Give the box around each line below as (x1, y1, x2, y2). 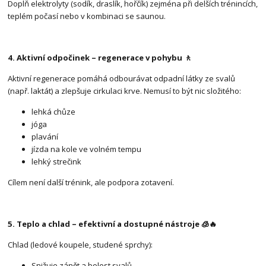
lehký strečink (31, 156, 82, 167)
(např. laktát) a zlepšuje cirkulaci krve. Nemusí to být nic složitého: (8, 85, 242, 97)
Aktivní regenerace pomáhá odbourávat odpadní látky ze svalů (8, 73, 236, 84)
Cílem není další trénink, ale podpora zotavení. (8, 177, 175, 188)
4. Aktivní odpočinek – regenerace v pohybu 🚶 (8, 52, 192, 64)
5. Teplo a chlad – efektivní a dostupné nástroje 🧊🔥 (8, 218, 217, 230)
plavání (31, 131, 59, 142)
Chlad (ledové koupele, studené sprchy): (8, 239, 153, 251)
